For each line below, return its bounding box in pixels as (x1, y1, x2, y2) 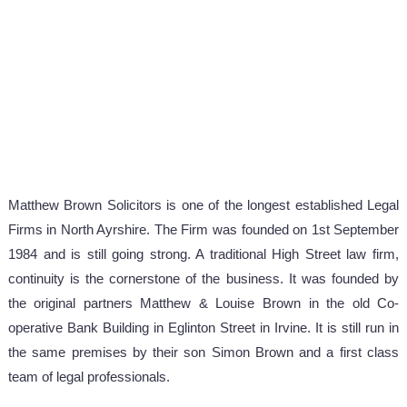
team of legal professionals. (7, 369, 170, 384)
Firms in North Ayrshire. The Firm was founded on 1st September (7, 222, 400, 237)
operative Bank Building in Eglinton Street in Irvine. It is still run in (7, 320, 400, 335)
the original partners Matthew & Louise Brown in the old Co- (7, 295, 400, 311)
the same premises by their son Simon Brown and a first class (7, 344, 400, 360)
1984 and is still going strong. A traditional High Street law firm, (7, 246, 400, 262)
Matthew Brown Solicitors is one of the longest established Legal (7, 197, 400, 213)
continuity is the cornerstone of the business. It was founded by (7, 271, 400, 286)
